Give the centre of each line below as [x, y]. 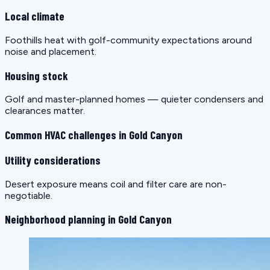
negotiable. [29, 195]
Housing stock [36, 75]
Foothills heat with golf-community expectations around [128, 40]
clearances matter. [45, 111]
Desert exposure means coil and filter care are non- [116, 184]
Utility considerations [53, 160]
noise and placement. [51, 51]
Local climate [35, 16]
